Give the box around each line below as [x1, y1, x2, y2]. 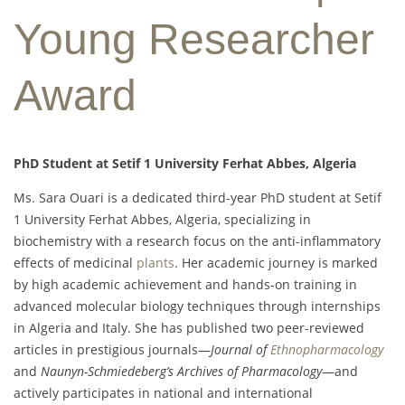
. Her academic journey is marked [174, 254, 378, 272]
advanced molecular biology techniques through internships [14, 297, 381, 316]
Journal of [211, 341, 270, 359]
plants [137, 254, 174, 272]
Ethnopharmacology [270, 341, 383, 359]
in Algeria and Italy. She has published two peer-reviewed [14, 319, 364, 337]
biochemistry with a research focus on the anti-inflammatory [14, 232, 381, 250]
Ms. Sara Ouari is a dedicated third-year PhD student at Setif [14, 189, 381, 207]
